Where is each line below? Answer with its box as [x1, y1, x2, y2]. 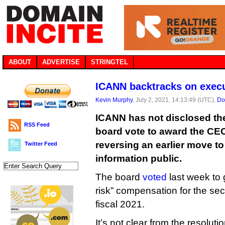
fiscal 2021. [95, 199, 145, 209]
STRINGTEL [91, 58, 128, 66]
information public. [95, 153, 182, 164]
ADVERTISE [42, 58, 80, 66]
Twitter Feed [25, 141, 57, 147]
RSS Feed [24, 122, 50, 128]
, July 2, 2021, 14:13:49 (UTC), [133, 96, 217, 103]
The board [95, 172, 143, 182]
